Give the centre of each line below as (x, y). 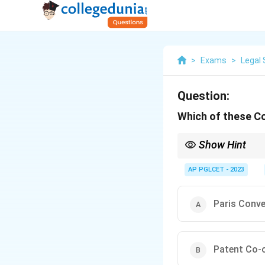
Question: (203, 96)
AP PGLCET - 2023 (216, 169)
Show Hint (222, 145)
